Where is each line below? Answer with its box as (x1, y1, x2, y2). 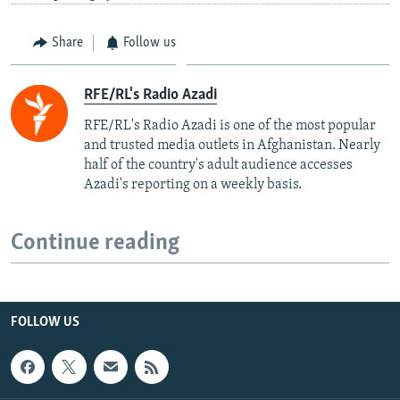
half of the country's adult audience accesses (84, 158, 353, 172)
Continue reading (11, 231, 179, 255)
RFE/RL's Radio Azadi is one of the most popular (84, 119, 376, 133)
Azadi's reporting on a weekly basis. (84, 178, 302, 192)
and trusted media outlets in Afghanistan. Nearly (84, 138, 380, 153)
